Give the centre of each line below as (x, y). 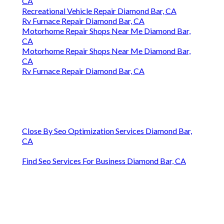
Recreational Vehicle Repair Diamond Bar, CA (99, 11)
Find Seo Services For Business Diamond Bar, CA (104, 161)
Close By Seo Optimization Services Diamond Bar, (107, 131)
